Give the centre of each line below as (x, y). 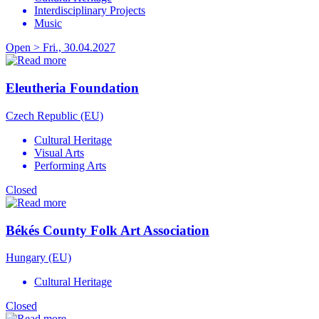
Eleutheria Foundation (72, 88)
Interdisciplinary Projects (90, 11)
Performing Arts (70, 165)
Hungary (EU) (38, 258)
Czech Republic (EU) (54, 115)
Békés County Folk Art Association (108, 230)
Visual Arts (59, 152)
